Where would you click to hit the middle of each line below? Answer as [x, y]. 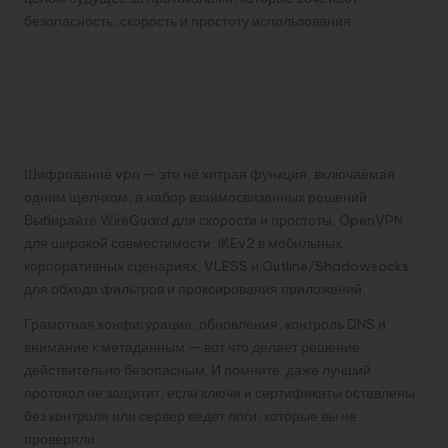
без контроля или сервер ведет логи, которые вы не [190, 415]
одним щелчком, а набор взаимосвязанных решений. [197, 196]
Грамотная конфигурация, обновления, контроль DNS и [205, 323]
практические [122, 99]
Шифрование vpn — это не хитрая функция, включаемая [209, 173]
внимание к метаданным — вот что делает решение [192, 346]
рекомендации [129, 133]
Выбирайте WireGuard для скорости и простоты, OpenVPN [213, 219]
